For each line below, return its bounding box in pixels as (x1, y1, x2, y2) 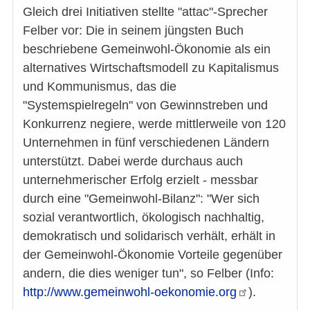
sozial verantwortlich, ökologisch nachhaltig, (23, 210, 264, 224)
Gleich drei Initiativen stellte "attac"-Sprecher (23, 4, 268, 19)
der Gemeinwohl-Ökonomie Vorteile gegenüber (23, 247, 282, 262)
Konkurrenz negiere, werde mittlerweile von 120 (23, 116, 286, 131)
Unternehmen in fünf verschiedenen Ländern (23, 135, 269, 149)
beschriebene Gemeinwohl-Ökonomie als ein (23, 42, 271, 56)
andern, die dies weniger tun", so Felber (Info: (23, 266, 274, 280)
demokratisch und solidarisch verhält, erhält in (23, 228, 275, 243)
